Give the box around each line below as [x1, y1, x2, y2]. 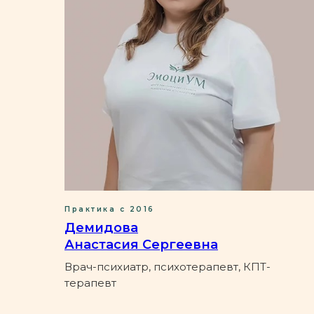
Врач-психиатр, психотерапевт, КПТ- [64, 259, 271, 273]
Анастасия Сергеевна [64, 236, 218, 252]
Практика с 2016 [64, 204, 155, 214]
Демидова [64, 219, 138, 235]
